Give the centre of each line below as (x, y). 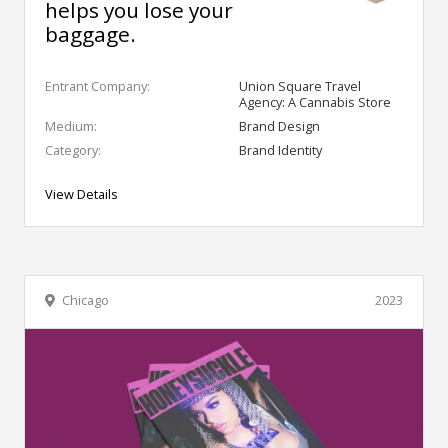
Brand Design (279, 125)
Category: (73, 149)
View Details (81, 193)
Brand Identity (280, 149)
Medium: (71, 125)
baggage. (90, 33)
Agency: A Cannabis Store (315, 101)
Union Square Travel (300, 85)
